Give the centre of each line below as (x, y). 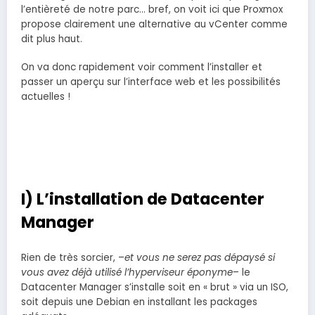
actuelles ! (46, 97)
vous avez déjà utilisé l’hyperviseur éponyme (127, 272)
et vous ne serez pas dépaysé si (200, 257)
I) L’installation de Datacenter (143, 199)
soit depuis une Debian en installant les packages (139, 302)
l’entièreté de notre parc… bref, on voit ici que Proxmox (152, 10)
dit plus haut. (52, 39)
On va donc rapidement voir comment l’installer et (142, 67)
